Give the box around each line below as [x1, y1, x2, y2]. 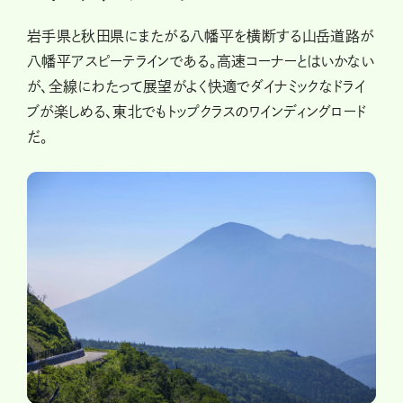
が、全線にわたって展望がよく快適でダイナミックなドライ [27, 78, 366, 94]
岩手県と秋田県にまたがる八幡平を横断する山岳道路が [27, 28, 374, 43]
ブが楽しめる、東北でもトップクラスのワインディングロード [27, 103, 367, 119]
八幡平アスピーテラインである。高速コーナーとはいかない [27, 53, 375, 68]
